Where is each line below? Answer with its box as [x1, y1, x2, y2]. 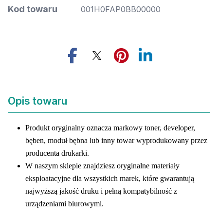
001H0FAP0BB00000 [81, 4, 161, 14]
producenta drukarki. [25, 149, 89, 157]
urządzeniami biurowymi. [25, 200, 104, 208]
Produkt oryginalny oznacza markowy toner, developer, [25, 124, 195, 132]
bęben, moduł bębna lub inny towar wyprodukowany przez [25, 136, 207, 145]
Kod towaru [8, 4, 57, 14]
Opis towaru [8, 94, 67, 107]
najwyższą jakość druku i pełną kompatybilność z [25, 187, 177, 195]
